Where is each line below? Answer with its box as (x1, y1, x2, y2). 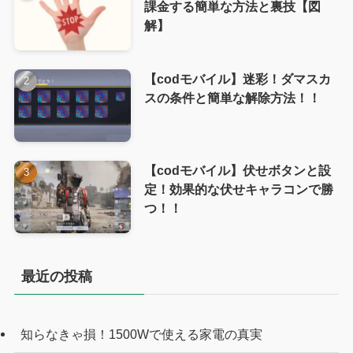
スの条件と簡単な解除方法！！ (143, 91, 321, 106)
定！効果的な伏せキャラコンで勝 (143, 182, 333, 197)
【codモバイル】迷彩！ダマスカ (143, 72, 331, 87)
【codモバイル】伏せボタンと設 (143, 163, 331, 178)
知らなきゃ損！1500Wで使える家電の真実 (20, 326, 262, 341)
